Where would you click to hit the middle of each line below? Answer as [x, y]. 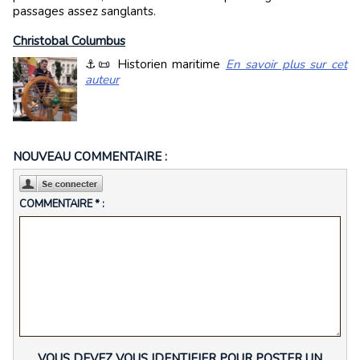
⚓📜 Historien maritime [155, 64]
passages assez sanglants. [84, 11]
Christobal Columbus [69, 41]
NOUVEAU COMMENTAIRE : [90, 156]
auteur [102, 79]
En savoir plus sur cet [286, 64]
